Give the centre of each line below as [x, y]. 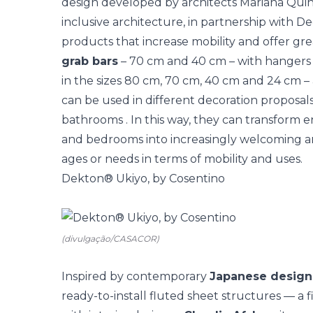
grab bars [90, 61]
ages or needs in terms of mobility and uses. [182, 159]
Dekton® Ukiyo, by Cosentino [143, 179]
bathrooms [92, 120]
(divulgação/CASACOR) [110, 239]
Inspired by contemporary [136, 276]
